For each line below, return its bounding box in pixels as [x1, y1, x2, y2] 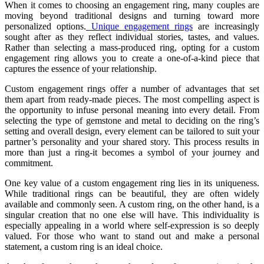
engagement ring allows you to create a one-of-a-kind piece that [5, 53, 259, 64]
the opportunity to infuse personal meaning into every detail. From [5, 105, 259, 115]
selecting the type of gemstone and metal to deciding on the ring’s [5, 115, 259, 126]
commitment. [5, 158, 53, 169]
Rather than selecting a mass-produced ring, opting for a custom [5, 42, 259, 53]
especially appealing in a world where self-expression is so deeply [5, 220, 259, 231]
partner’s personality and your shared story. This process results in [5, 137, 259, 147]
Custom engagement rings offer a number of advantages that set [5, 84, 259, 94]
